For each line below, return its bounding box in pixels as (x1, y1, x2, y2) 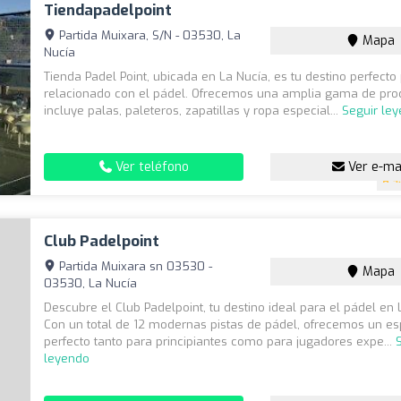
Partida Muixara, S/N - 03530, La (55, 27, 242, 43)
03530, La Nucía (44, 275, 138, 291)
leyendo (44, 350, 90, 366)
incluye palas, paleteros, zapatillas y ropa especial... (44, 102, 343, 118)
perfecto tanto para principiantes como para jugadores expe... (44, 333, 397, 349)
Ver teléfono (111, 158, 189, 175)
